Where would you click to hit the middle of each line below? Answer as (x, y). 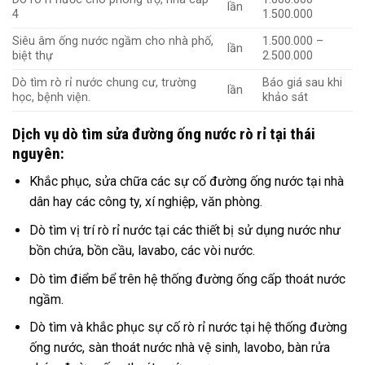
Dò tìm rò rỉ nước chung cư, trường (104, 82)
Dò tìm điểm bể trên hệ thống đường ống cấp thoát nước (187, 279)
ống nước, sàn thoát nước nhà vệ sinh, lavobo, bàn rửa (179, 348)
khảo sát (286, 97)
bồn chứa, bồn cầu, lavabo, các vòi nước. (142, 250)
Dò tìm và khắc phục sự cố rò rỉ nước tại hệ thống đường (188, 328)
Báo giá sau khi (303, 82)
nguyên (36, 153)
